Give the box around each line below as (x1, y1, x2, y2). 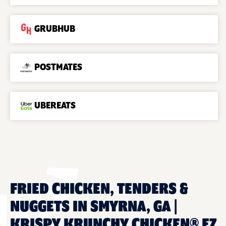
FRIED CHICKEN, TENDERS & (10, 181, 188, 197)
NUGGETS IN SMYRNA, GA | (10, 198, 178, 215)
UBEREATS (34, 100, 76, 111)
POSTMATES (34, 62, 82, 73)
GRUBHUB (34, 24, 75, 34)
